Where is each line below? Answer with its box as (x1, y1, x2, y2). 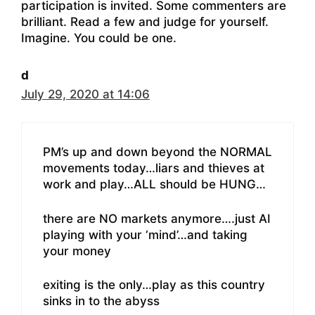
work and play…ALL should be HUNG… (43, 177, 266, 192)
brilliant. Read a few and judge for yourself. (21, 14, 269, 29)
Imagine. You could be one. (21, 30, 176, 45)
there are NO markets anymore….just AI (43, 211, 271, 226)
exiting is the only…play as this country (43, 278, 265, 292)
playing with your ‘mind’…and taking (43, 227, 247, 242)
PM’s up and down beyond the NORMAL (43, 145, 272, 160)
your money (43, 243, 111, 258)
